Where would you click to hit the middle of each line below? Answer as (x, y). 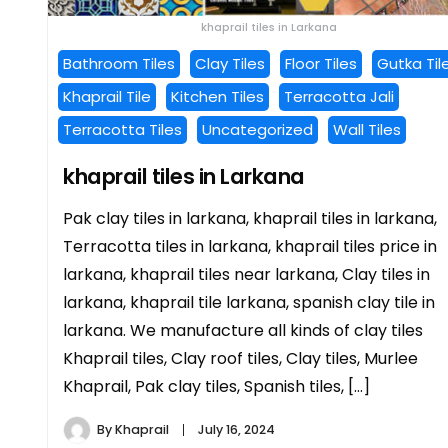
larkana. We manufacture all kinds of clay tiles (243, 330)
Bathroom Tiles (119, 63)
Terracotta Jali (339, 96)
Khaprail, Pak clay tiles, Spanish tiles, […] (216, 386)
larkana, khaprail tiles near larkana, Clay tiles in (246, 274)
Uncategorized (257, 129)
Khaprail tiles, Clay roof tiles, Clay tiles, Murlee (240, 358)
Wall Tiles (367, 129)
